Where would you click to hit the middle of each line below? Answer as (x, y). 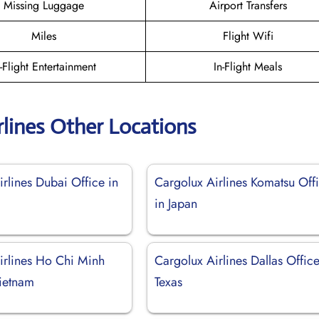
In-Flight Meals (248, 66)
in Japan (176, 203)
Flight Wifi (248, 36)
